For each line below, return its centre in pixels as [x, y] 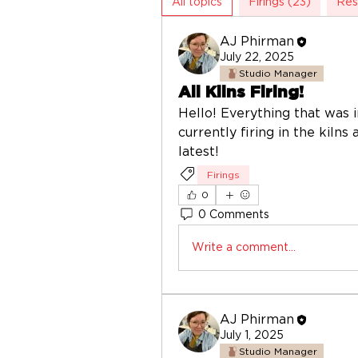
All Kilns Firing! [241, 93]
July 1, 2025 [252, 336]
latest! [201, 152]
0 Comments [234, 215]
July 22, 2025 [257, 58]
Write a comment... [244, 247]
